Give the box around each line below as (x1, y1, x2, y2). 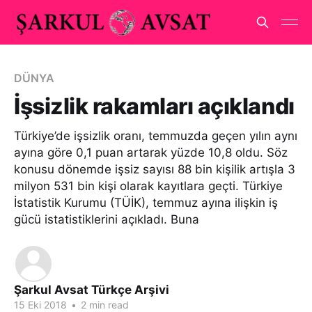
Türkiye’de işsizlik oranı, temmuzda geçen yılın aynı (14, 129, 297, 143)
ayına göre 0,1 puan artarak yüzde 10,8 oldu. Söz (14, 146, 288, 159)
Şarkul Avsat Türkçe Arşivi (14, 283, 169, 297)
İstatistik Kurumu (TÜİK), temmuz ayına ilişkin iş (14, 196, 278, 210)
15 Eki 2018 (14, 299, 67, 311)
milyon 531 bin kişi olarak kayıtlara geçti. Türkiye (14, 179, 283, 193)
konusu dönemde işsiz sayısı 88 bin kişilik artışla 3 (14, 162, 295, 176)
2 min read (78, 299, 129, 311)
